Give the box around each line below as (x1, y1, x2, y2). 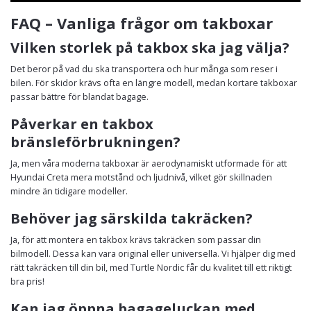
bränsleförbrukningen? (10, 131, 180, 151)
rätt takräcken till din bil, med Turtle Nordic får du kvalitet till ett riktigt (10, 260, 292, 274)
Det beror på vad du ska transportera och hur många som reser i (10, 62, 278, 75)
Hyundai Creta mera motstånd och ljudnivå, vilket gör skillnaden (10, 170, 272, 183)
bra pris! (10, 274, 44, 287)
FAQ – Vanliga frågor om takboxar (10, 12, 273, 33)
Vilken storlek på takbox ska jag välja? (10, 37, 289, 57)
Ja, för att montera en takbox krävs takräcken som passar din (10, 233, 261, 246)
